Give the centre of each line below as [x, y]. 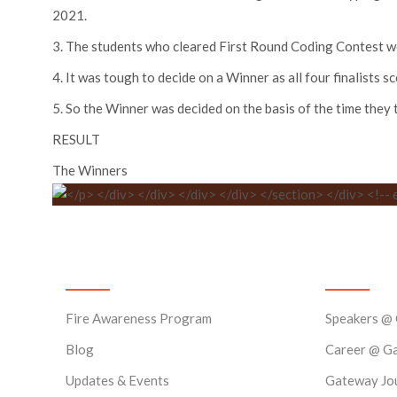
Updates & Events [117, 380]
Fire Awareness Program [139, 318]
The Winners [90, 170]
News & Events [120, 269]
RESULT [76, 139]
